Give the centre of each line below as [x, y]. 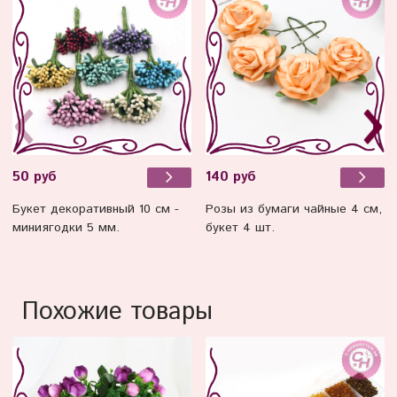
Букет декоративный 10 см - [96, 209]
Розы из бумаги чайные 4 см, [294, 209]
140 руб [231, 178]
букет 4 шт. [240, 227]
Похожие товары [117, 311]
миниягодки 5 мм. [66, 227]
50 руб [35, 178]
